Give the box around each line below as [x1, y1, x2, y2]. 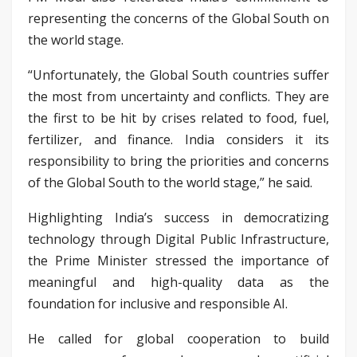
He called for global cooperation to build [28, 329, 329, 347]
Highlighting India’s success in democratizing [28, 208, 329, 226]
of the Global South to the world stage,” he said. [28, 173, 312, 191]
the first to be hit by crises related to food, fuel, [28, 108, 329, 127]
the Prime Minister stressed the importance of [28, 251, 329, 269]
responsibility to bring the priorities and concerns [28, 151, 329, 170]
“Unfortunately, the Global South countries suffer [28, 65, 329, 84]
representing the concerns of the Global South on [28, 9, 329, 27]
